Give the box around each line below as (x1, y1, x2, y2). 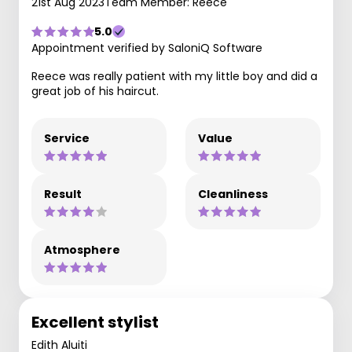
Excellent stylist (31, 311, 159, 333)
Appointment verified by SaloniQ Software (31, 40, 262, 56)
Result (44, 186, 82, 202)
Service (44, 130, 90, 146)
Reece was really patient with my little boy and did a (31, 68, 317, 84)
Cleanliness (198, 186, 268, 202)
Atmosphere (44, 242, 120, 258)
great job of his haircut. (31, 83, 159, 99)
